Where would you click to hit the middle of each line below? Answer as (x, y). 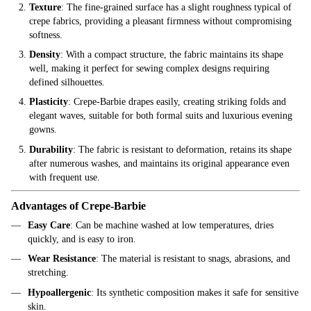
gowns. (43, 130)
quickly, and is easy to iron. (82, 239)
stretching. (48, 273)
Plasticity (49, 102)
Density (45, 55)
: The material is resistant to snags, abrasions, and (193, 259)
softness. (46, 35)
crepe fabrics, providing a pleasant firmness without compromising (160, 21)
